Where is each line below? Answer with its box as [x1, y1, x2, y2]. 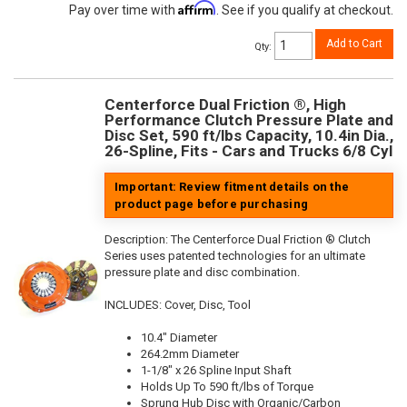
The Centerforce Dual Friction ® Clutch [171, 232, 371, 246]
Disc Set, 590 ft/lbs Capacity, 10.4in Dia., [104, 125, 393, 144]
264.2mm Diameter [141, 346, 239, 361]
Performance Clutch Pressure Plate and [104, 110, 393, 129]
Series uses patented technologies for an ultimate [104, 248, 365, 263]
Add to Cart [326, 36, 382, 50]
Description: [104, 232, 171, 246]
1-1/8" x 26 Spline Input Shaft [141, 362, 292, 377]
